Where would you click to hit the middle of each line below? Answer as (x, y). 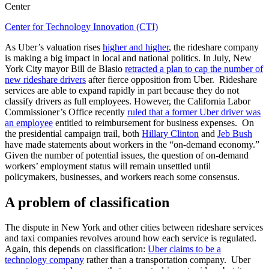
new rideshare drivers (45, 79)
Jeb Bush (235, 133)
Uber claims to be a (184, 249)
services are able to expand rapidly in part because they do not (122, 90)
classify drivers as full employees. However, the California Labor (128, 101)
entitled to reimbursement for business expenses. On (153, 122)
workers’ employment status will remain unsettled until (108, 166)
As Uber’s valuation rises (54, 47)
